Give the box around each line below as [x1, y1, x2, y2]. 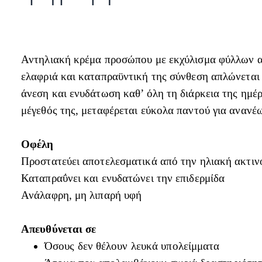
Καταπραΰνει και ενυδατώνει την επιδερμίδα [21, 171, 225, 184]
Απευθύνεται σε [21, 222, 96, 235]
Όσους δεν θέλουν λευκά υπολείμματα [44, 239, 220, 252]
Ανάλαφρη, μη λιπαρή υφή [21, 188, 142, 201]
